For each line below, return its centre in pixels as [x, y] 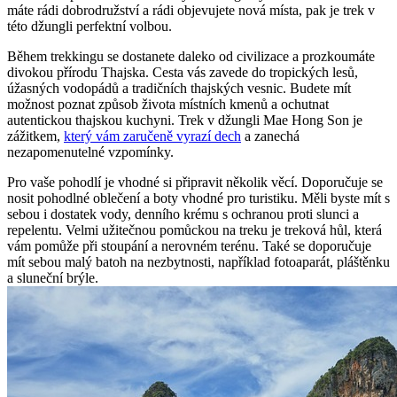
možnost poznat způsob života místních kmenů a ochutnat [168, 104]
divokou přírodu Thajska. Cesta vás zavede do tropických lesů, [183, 72]
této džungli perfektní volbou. [90, 26]
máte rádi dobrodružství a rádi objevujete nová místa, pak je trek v [191, 10]
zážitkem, [35, 136]
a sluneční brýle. [53, 277]
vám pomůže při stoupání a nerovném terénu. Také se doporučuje [189, 245]
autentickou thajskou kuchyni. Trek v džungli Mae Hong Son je [185, 120]
